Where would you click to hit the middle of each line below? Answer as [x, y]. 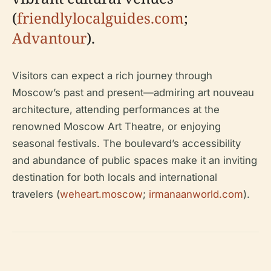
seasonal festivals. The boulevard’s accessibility [126, 143]
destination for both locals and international [115, 177]
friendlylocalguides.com [100, 18]
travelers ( [36, 194]
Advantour [49, 38]
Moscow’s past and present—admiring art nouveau [133, 93]
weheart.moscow [101, 194]
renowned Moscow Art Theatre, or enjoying [116, 126]
